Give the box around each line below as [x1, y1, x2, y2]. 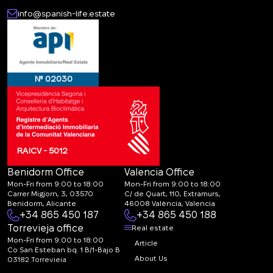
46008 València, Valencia [124, 199, 215, 208]
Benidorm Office [7, 167, 84, 178]
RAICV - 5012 [16, 146, 68, 156]
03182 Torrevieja [7, 255, 66, 264]
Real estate [132, 224, 174, 232]
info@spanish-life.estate [18, 9, 115, 18]
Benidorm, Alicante [7, 199, 76, 208]
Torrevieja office [7, 223, 83, 234]
